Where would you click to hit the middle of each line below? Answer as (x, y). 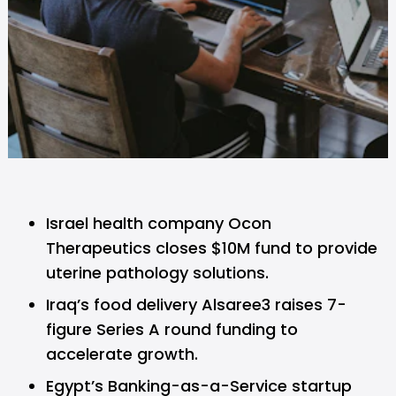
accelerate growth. (122, 354)
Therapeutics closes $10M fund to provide (212, 248)
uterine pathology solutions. (157, 273)
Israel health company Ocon (159, 223)
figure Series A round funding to (172, 329)
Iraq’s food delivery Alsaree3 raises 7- (196, 305)
